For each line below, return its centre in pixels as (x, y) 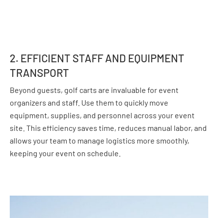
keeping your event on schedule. (65, 153)
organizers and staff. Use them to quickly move (89, 102)
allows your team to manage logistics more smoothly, (100, 140)
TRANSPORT (39, 73)
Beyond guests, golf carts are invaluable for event (94, 90)
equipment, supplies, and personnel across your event (102, 115)
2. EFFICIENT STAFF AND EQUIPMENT (97, 58)
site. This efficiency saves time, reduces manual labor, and (108, 128)
